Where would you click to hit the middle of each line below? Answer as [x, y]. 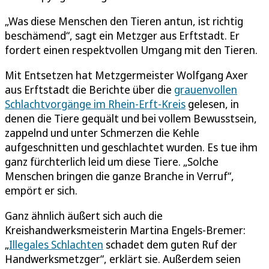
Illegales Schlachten [56, 244]
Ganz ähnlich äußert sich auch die [84, 215]
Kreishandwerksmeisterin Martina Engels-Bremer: [125, 230]
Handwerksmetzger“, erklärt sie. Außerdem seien [123, 258]
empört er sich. [41, 190]
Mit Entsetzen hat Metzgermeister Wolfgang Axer [126, 75]
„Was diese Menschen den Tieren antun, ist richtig [124, 21]
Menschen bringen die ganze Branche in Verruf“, [119, 176]
